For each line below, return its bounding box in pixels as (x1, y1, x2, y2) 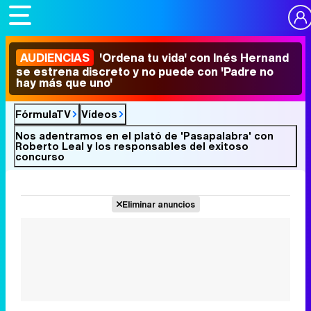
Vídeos (81, 106, 117, 121)
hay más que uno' (16, 74, 112, 91)
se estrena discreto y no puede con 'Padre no (16, 63, 274, 80)
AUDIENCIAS (20, 49, 90, 66)
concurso (15, 149, 65, 164)
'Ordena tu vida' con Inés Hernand (96, 49, 289, 66)
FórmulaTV (15, 106, 71, 121)
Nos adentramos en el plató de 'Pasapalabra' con (15, 128, 274, 143)
